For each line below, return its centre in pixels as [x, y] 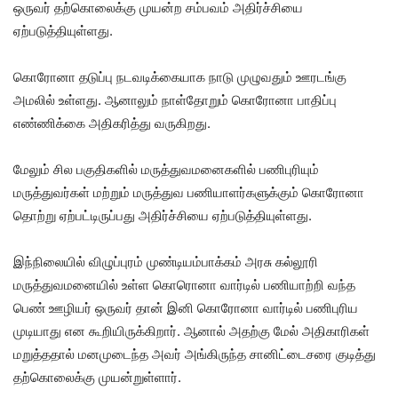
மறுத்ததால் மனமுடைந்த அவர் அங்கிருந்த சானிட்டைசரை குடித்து [195, 354]
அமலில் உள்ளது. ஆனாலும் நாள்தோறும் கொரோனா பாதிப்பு [175, 100]
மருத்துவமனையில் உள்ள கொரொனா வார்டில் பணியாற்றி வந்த [184, 285]
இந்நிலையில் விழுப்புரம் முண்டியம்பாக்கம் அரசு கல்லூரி [166, 262]
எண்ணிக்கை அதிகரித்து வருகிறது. [112, 123]
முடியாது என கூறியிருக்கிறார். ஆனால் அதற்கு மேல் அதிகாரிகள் [191, 331]
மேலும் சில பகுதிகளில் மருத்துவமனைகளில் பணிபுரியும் [166, 169]
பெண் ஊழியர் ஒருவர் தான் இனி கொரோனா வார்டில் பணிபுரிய [186, 308]
